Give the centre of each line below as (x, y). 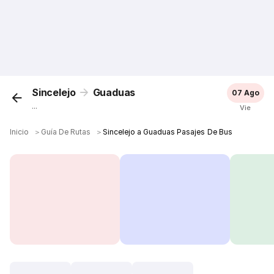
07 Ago (245, 93)
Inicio (20, 132)
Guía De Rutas (66, 132)
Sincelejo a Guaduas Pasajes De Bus (168, 132)
